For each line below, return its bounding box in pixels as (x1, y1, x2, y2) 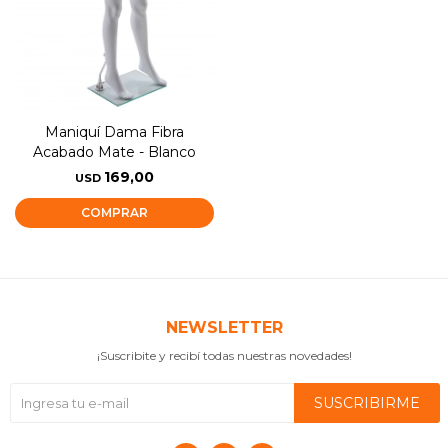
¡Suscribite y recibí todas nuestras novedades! (96, 347, 352, 363)
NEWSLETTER (165, 317, 283, 337)
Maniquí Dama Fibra (45, 122, 184, 141)
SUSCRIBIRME (314, 393, 420, 412)
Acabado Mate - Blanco (33, 142, 196, 161)
